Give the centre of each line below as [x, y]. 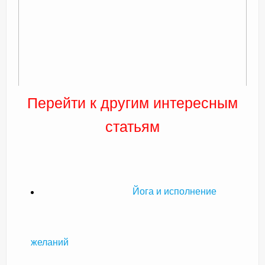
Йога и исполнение [174, 192]
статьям [132, 127]
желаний [50, 243]
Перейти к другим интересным [132, 104]
